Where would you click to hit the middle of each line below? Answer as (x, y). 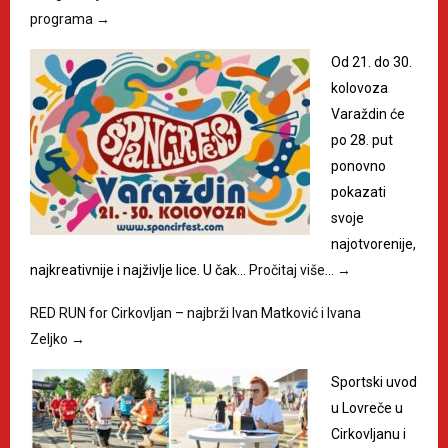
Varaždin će (368, 113)
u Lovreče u (367, 407)
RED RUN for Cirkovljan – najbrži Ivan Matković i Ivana (195, 312)
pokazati (358, 191)
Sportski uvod (374, 381)
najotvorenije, (373, 243)
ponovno (358, 165)
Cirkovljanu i (368, 433)
